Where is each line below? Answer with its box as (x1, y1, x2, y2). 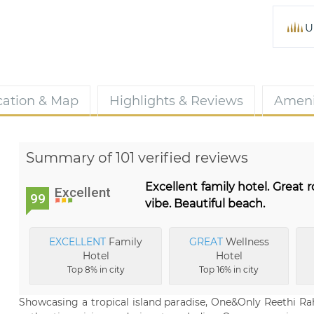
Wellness (222, 235, 269, 248)
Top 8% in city (67, 264, 125, 275)
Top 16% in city (199, 264, 259, 275)
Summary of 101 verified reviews (26, 149, 248, 166)
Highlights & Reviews (109, 93, 243, 109)
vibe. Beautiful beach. (145, 197, 265, 210)
